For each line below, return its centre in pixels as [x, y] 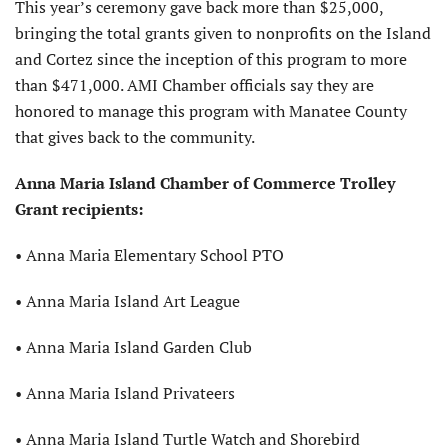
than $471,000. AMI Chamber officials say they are [194, 85]
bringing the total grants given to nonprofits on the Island [223, 33]
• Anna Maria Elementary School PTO [149, 255]
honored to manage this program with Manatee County [211, 111]
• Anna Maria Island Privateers [125, 393]
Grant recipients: [79, 209]
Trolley [367, 183]
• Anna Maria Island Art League [127, 301]
